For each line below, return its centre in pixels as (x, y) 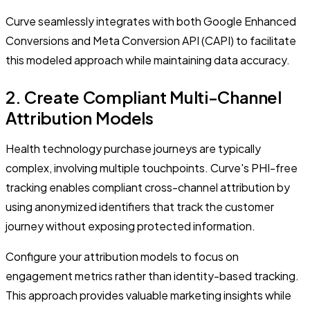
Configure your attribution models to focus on (122, 256)
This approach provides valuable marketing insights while (148, 295)
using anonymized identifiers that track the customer (140, 206)
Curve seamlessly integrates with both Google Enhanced (151, 21)
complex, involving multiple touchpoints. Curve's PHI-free (152, 167)
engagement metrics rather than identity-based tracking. (152, 275)
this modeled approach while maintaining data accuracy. (148, 60)
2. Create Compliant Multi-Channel (144, 97)
